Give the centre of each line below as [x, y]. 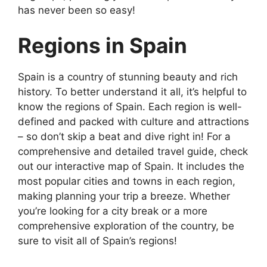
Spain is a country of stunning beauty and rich [128, 77]
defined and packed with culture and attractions [133, 122]
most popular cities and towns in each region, [127, 181]
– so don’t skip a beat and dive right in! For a [124, 136]
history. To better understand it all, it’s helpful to [132, 92]
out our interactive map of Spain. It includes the [131, 166]
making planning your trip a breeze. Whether [124, 196]
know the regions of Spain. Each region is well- [130, 107]
